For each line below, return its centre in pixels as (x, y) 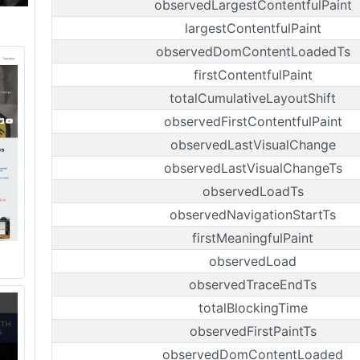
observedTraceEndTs (253, 284)
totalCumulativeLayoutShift (253, 98)
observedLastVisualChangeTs (253, 168)
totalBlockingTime (253, 308)
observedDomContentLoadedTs (253, 51)
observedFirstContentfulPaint (253, 121)
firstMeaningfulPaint (253, 238)
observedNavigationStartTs (253, 215)
